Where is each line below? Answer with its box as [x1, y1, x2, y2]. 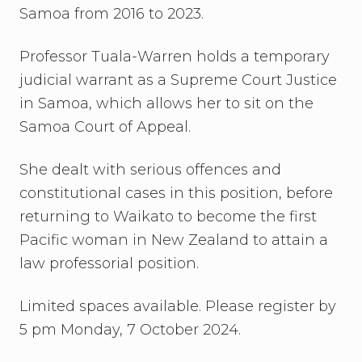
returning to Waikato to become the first [19, 208, 317, 225]
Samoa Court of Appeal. [19, 118, 199, 136]
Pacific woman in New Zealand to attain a [19, 231, 328, 249]
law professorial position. [19, 255, 207, 272]
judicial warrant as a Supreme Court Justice [19, 71, 337, 89]
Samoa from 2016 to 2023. [19, 5, 212, 23]
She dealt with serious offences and [19, 161, 281, 179]
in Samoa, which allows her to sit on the [19, 95, 314, 112]
